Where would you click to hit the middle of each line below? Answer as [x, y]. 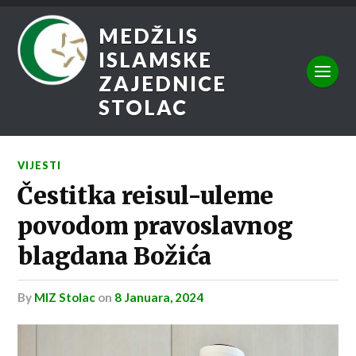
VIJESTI [40, 166]
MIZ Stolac [65, 298]
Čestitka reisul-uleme [146, 196]
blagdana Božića [114, 257]
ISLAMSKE [156, 59]
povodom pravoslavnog [155, 226]
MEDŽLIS [149, 35]
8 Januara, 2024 [159, 298]
